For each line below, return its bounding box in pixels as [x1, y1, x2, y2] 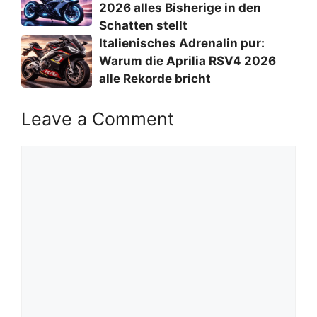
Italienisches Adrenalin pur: [99, 36, 265, 50]
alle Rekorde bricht [99, 71, 211, 86]
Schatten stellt [99, 18, 188, 33]
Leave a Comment [21, 108, 174, 129]
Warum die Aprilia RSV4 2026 [99, 54, 276, 68]
